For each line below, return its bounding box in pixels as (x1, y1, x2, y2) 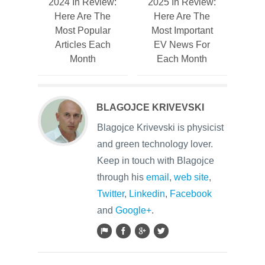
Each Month (157, 54, 208, 64)
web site (174, 172, 209, 182)
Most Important (151, 25, 213, 35)
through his (97, 172, 146, 182)
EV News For (154, 40, 211, 50)
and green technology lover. (97, 139, 213, 149)
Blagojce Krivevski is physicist (97, 122, 224, 132)
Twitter (97, 189, 124, 199)
